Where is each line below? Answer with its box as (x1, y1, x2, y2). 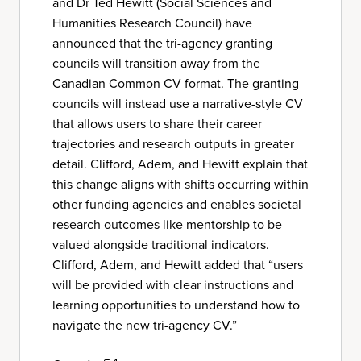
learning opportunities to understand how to (52, 296, 300, 314)
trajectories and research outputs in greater (52, 135, 294, 153)
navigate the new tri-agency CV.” (52, 316, 237, 334)
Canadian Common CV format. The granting (52, 74, 299, 93)
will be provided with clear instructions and (52, 276, 293, 294)
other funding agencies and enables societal (52, 195, 301, 214)
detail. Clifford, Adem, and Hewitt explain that (52, 155, 308, 173)
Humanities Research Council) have (52, 14, 252, 32)
